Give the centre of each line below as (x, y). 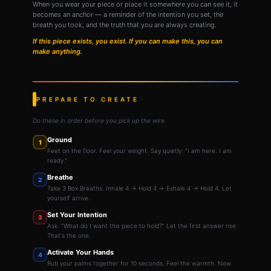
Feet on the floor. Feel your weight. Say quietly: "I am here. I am (139, 151)
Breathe (60, 177)
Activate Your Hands (80, 252)
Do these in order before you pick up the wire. (100, 120)
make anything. (57, 51)
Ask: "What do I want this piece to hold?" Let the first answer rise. (142, 226)
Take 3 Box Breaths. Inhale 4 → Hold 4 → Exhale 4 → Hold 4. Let (139, 188)
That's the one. (69, 235)
